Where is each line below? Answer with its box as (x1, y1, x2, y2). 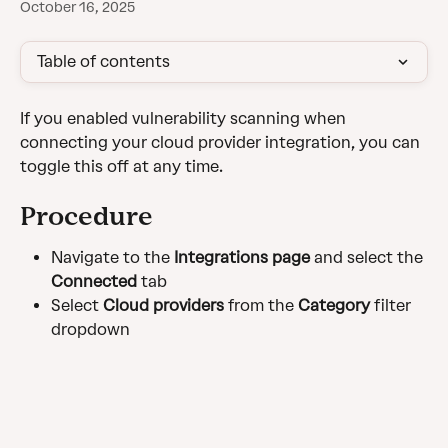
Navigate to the (51, 248, 174, 268)
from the (224, 296, 298, 316)
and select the (310, 248, 427, 268)
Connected (51, 272, 137, 292)
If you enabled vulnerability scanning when (20, 109, 350, 128)
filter (370, 296, 415, 316)
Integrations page (174, 248, 310, 268)
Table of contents (37, 52, 170, 71)
